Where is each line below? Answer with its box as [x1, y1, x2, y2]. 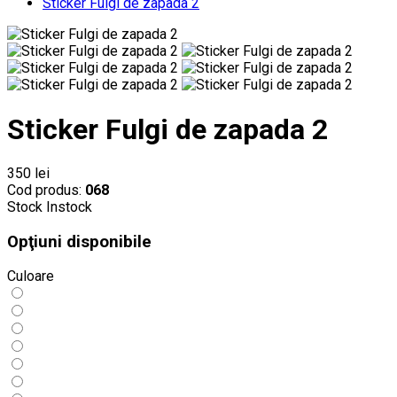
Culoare [7, 268, 54, 285]
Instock [46, 198, 92, 216]
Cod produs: [7, 182, 82, 199]
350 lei [7, 165, 50, 183]
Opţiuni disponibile [7, 231, 152, 252]
